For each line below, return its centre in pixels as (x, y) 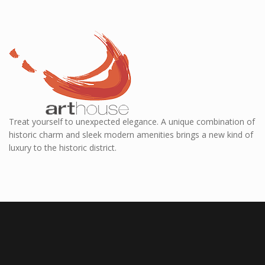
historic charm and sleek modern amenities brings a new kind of (131, 135)
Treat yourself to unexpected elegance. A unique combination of (132, 122)
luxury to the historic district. (63, 148)
